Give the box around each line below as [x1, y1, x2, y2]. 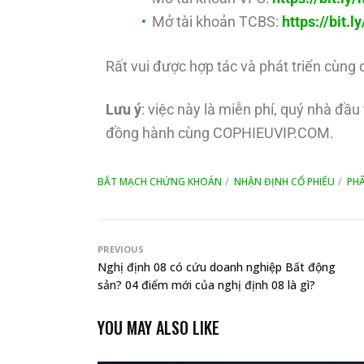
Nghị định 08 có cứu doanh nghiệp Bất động [97, 259, 336, 275]
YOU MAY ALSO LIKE [97, 315, 219, 340]
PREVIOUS [97, 243, 144, 256]
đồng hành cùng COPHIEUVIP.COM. [106, 124, 334, 142]
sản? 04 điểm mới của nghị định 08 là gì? [97, 277, 315, 293]
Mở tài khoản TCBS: [152, 13, 282, 31]
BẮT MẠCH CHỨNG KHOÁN [97, 175, 222, 189]
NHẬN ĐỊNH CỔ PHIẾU [234, 175, 335, 189]
